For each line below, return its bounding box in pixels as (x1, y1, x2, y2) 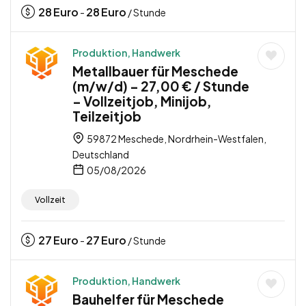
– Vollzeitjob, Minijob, (72, 92, 212, 109)
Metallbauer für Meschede (72, 62, 238, 79)
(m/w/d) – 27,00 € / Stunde (72, 77, 249, 94)
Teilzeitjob (72, 107, 141, 124)
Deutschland (72, 148, 129, 161)
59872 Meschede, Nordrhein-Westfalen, (85, 132, 266, 145)
